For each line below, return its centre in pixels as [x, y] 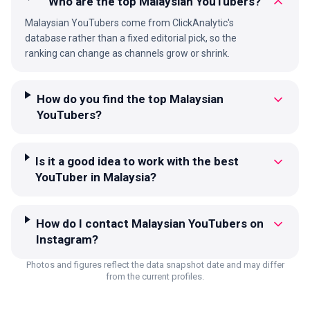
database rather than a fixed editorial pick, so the [131, 38]
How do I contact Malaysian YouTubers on [149, 223]
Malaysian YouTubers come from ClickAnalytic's [129, 22]
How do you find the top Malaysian [130, 99]
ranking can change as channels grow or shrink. [127, 53]
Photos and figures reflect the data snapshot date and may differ [155, 264]
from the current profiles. [155, 276]
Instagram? [67, 239]
